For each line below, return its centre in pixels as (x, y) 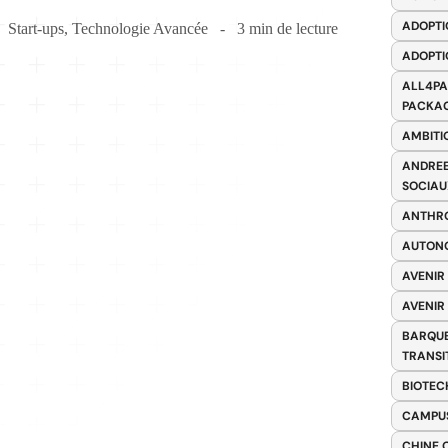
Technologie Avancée (139, 29)
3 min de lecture (287, 29)
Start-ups (35, 29)
